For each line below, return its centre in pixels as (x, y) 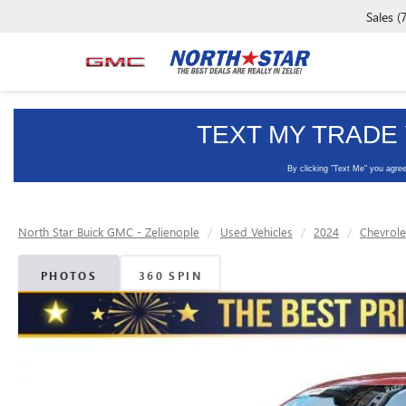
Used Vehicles (256, 232)
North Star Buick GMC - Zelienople (109, 232)
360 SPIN (170, 275)
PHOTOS (69, 275)
